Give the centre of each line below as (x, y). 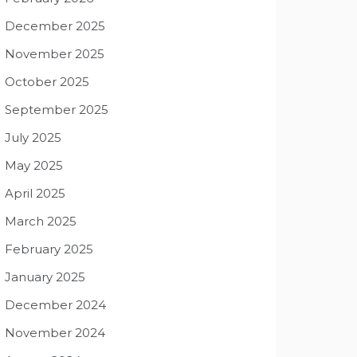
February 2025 (49, 249)
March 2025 (41, 221)
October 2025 (47, 82)
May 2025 (34, 165)
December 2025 (55, 26)
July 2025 (33, 137)
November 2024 (55, 333)
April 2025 (35, 193)
